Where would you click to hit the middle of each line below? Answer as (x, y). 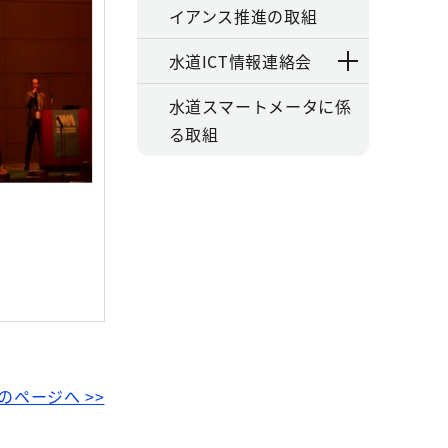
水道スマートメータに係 (260, 106)
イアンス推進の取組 (243, 16)
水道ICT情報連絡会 (240, 61)
